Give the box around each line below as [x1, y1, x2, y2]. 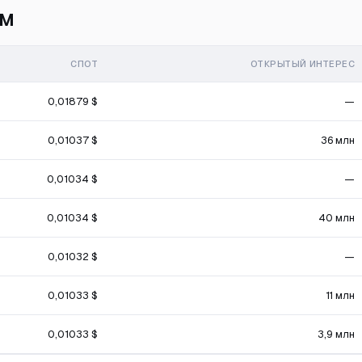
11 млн [326, 288, 355, 302]
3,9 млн [318, 327, 355, 341]
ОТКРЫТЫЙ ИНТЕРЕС [250, 58, 355, 69]
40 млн [318, 211, 355, 225]
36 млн [321, 133, 355, 147]
